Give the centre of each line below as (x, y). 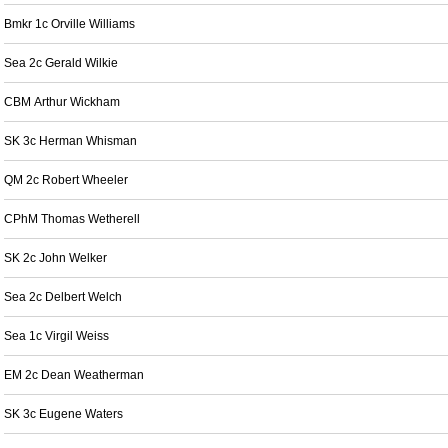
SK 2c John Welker (55, 258)
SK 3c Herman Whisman (70, 141)
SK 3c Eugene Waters (63, 414)
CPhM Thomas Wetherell (72, 219)
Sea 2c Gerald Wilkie (61, 63)
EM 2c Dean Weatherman (74, 375)
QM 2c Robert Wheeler (66, 180)
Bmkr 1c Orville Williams (69, 24)
